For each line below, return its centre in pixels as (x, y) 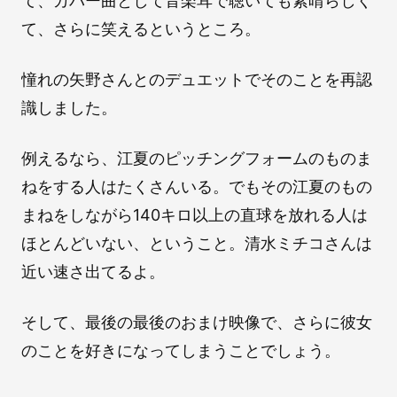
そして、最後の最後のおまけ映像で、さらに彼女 (197, 322)
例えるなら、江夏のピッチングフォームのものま (197, 158)
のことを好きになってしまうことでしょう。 (181, 350)
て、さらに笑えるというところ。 (141, 28)
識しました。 (69, 107)
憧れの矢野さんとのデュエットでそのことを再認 (197, 79)
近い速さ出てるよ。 (93, 271)
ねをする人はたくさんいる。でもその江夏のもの (197, 186)
